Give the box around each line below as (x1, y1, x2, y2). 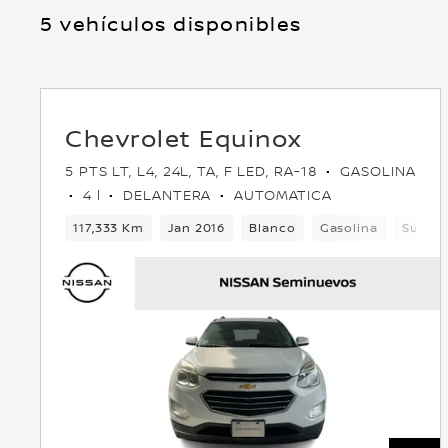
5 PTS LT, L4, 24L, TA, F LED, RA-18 (65, 160, 323, 181)
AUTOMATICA (229, 184, 333, 205)
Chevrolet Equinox (65, 120, 303, 155)
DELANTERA (118, 184, 217, 205)
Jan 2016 (168, 218, 226, 236)
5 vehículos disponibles (40, 9, 302, 37)
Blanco (249, 218, 296, 236)
